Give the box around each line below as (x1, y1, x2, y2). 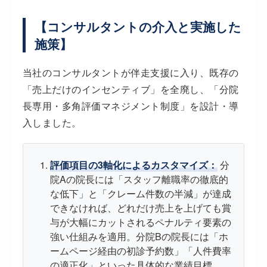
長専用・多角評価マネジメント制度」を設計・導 (22, 99, 239, 113)
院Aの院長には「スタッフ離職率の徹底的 (49, 172, 228, 187)
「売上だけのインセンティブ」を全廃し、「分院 (22, 82, 239, 97)
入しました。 (22, 116, 82, 130)
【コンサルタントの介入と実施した (34, 18, 241, 36)
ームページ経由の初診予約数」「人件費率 (49, 244, 231, 258)
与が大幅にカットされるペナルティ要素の (49, 215, 231, 229)
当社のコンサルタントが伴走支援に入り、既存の (22, 66, 239, 80)
